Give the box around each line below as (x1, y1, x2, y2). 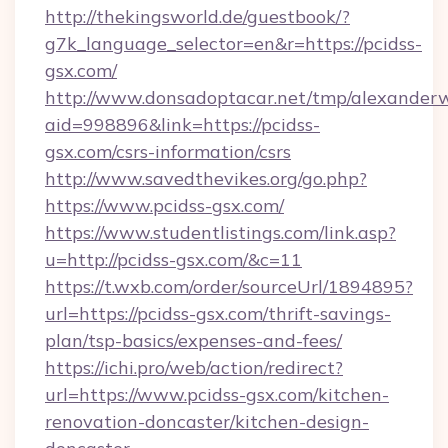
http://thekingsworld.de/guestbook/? (45, 5, 350, 28)
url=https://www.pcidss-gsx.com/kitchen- (45, 383, 389, 406)
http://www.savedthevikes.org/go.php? (45, 167, 367, 190)
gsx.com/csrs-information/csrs (45, 140, 291, 163)
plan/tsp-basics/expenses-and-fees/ (45, 329, 342, 352)
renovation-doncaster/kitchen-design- (45, 410, 369, 433)
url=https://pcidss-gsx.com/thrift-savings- (45, 302, 391, 325)
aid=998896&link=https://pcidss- (45, 113, 320, 136)
